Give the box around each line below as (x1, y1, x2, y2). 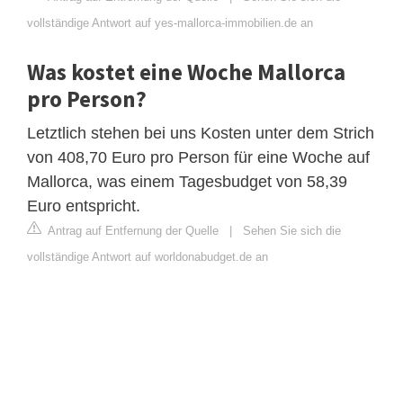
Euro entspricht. (27, 196, 140, 215)
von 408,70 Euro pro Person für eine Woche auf (27, 148, 370, 166)
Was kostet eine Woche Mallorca (27, 57, 345, 86)
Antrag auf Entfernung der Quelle (45, 223, 219, 237)
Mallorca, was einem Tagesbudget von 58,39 (27, 172, 347, 191)
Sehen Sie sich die (243, 223, 341, 237)
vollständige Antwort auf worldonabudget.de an (27, 249, 268, 264)
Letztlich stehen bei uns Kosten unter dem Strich (27, 123, 374, 142)
